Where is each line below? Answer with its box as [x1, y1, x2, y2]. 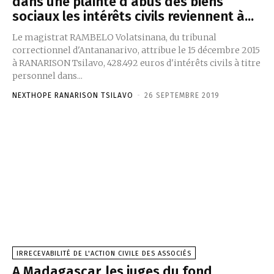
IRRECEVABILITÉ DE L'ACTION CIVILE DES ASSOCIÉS [17, 249, 191, 257]
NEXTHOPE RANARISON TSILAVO [12, 91, 133, 100]
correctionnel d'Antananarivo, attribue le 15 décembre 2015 [12, 44, 260, 56]
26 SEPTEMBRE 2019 [144, 91, 220, 100]
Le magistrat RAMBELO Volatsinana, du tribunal [12, 31, 217, 43]
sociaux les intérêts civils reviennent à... [12, 7, 254, 24]
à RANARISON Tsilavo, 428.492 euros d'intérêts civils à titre [12, 57, 261, 68]
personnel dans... [12, 70, 83, 81]
